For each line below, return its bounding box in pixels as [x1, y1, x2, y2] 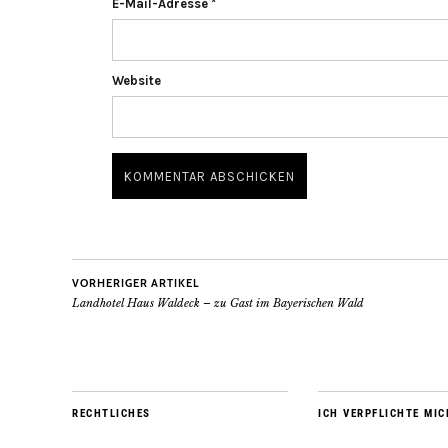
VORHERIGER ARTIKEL [72, 275, 200, 290]
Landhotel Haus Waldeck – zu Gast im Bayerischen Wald [72, 295, 364, 310]
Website [112, 72, 161, 88]
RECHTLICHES [72, 406, 151, 420]
